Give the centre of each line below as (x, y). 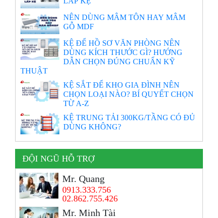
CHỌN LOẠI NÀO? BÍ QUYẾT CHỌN (129, 94)
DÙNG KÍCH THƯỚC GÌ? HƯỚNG (123, 52)
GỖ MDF (79, 27)
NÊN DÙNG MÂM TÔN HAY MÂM (125, 17)
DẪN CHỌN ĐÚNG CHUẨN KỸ (119, 62)
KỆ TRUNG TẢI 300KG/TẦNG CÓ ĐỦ (129, 118)
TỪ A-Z (76, 103)
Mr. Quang (84, 179)
